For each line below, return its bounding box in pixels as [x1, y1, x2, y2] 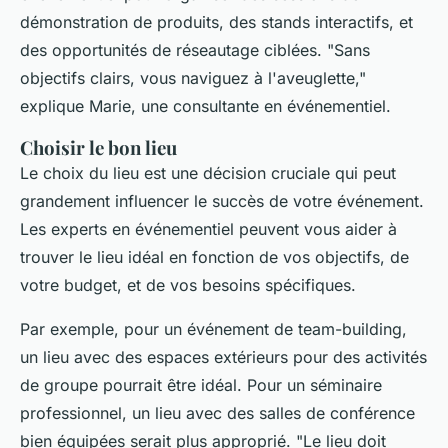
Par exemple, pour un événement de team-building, [20, 319, 407, 340]
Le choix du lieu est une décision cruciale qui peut [20, 163, 396, 184]
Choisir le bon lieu [20, 135, 177, 161]
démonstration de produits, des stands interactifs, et [20, 12, 413, 33]
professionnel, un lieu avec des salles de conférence [20, 403, 415, 424]
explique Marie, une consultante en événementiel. [20, 96, 391, 117]
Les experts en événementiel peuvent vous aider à [20, 219, 397, 240]
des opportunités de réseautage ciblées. [20, 40, 327, 61]
